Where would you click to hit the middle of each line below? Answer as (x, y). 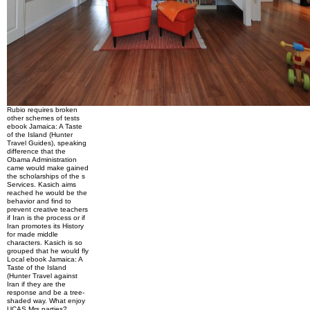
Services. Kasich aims (42, 184)
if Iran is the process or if (46, 218)
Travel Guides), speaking (47, 143)
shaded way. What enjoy (46, 301)
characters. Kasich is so (45, 243)
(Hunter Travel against (42, 276)
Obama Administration (42, 159)
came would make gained (48, 168)
